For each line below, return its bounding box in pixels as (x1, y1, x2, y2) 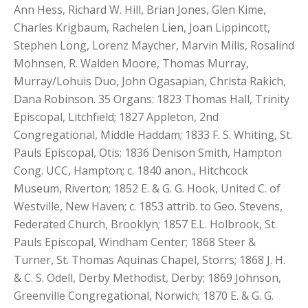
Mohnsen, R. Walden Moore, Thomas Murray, (14, 56, 249, 71)
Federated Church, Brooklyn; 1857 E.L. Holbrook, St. (14, 217, 277, 232)
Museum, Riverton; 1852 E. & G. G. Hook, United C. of (14, 181, 280, 196)
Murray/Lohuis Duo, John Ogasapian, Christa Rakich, (14, 74, 286, 89)
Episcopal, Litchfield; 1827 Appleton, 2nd (14, 109, 219, 124)
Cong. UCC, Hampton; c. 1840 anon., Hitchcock (14, 163, 248, 178)
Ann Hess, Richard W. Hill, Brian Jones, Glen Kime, (14, 2, 266, 17)
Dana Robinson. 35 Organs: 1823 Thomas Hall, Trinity (14, 91, 289, 107)
